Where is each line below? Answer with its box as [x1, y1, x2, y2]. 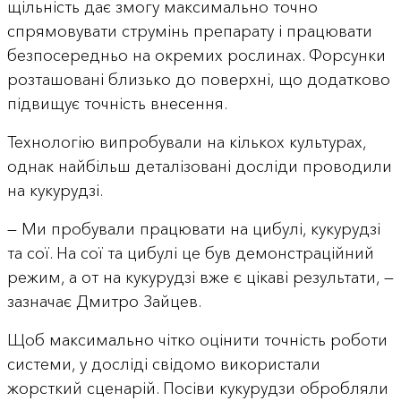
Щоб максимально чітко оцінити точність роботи [6, 330, 388, 351]
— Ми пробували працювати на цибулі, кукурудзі [6, 219, 380, 240]
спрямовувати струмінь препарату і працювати [6, 21, 372, 42]
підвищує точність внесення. [6, 94, 227, 115]
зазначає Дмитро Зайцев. [6, 292, 201, 312]
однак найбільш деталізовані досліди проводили [6, 157, 392, 177]
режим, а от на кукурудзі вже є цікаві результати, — [6, 268, 394, 288]
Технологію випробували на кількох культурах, [6, 132, 366, 153]
